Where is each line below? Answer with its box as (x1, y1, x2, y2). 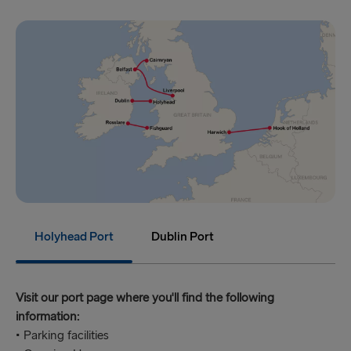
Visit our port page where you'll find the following (16, 291, 274, 306)
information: (16, 309, 79, 325)
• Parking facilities (16, 328, 109, 344)
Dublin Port (151, 230, 214, 245)
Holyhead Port (34, 230, 114, 245)
